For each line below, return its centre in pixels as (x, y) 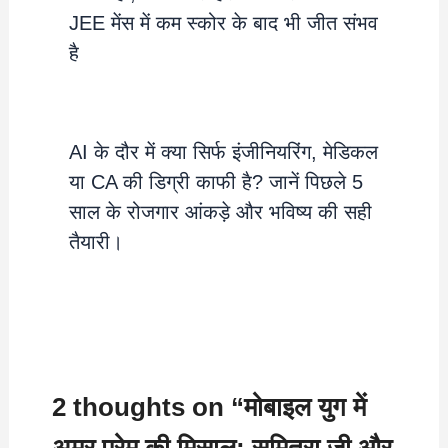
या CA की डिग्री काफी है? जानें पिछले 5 (215, 182)
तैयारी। (95, 242)
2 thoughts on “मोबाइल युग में (209, 406)
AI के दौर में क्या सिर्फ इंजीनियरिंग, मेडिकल (223, 152)
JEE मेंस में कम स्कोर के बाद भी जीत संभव (223, 23)
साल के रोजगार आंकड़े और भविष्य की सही (220, 212)
